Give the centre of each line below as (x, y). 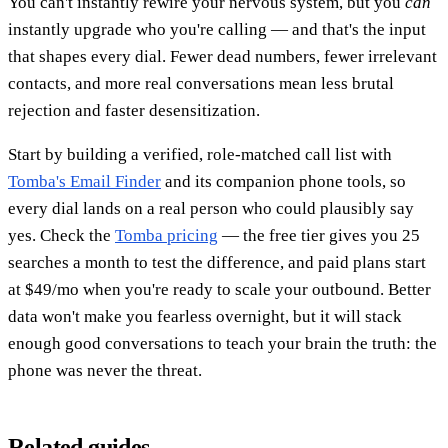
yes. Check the (61, 236)
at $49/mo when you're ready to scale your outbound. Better (219, 290)
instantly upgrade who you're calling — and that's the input (217, 30)
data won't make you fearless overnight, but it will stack (205, 317)
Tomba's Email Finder (84, 182)
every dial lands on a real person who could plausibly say (211, 209)
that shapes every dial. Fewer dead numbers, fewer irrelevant (222, 57)
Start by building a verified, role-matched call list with (200, 155)
